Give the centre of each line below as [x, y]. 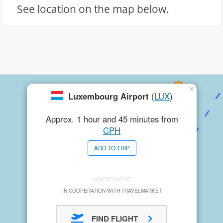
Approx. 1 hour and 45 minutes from [112, 119]
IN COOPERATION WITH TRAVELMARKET [112, 190]
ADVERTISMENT [112, 179]
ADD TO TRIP [112, 148]
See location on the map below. [93, 9]
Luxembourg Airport [108, 96]
